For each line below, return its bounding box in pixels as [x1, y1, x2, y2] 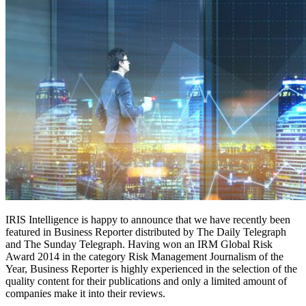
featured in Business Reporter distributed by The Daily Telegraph [5, 225, 286, 238]
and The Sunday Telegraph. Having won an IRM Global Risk [5, 238, 273, 250]
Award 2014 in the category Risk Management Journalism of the [5, 250, 283, 262]
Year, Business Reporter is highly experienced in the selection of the [5, 262, 297, 275]
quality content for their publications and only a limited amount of [5, 275, 287, 287]
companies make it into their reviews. [5, 287, 165, 299]
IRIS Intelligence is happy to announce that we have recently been [5, 213, 290, 225]
